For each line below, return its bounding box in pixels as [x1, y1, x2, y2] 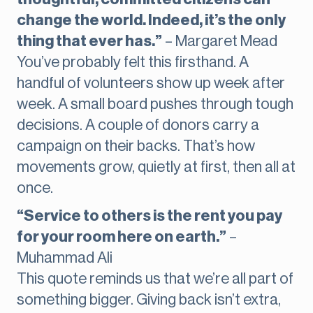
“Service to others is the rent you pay [17, 208, 282, 224]
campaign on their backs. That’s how [17, 138, 255, 154]
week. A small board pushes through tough [17, 96, 293, 112]
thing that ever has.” [17, 34, 162, 50]
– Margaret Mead [162, 34, 277, 50]
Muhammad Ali [17, 250, 112, 266]
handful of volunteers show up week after [17, 75, 285, 92]
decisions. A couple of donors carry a [17, 117, 259, 133]
